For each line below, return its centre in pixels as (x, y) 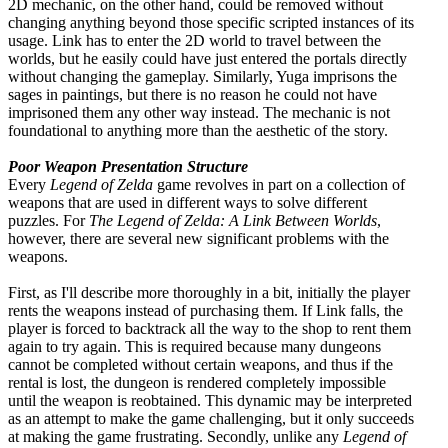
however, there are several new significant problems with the (198, 238)
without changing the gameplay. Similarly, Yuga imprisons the (202, 76)
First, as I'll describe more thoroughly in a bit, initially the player (209, 292)
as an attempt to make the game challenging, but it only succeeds (211, 418)
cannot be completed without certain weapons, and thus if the (200, 364)
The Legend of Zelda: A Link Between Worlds (233, 220)
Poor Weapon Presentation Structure (128, 166)
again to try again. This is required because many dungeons (194, 346)
